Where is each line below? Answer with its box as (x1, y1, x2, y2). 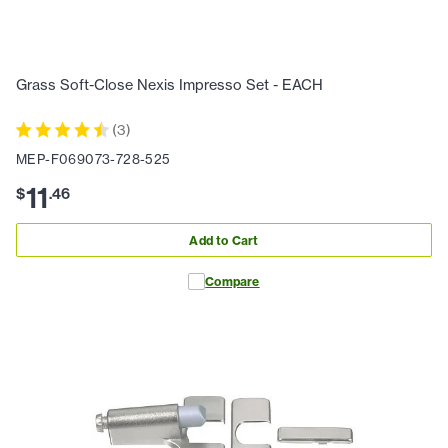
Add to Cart (189, 232, 259, 248)
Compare (205, 274, 260, 290)
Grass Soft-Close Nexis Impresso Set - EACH (16, 76, 323, 95)
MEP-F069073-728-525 (16, 151, 171, 168)
